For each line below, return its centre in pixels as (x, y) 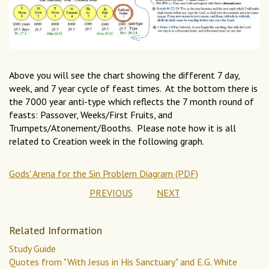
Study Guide (32, 248)
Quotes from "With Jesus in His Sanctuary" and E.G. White (123, 261)
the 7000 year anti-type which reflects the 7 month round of (131, 101)
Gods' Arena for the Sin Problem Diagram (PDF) (104, 173)
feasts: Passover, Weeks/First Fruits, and (91, 114)
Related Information (56, 230)
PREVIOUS (111, 192)
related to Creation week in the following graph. (107, 141)
